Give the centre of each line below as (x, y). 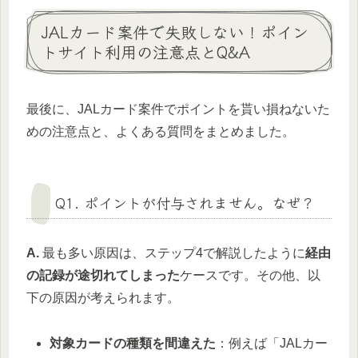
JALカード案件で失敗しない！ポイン (175, 32)
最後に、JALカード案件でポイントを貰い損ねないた (178, 109)
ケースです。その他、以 (250, 275)
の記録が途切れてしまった (103, 275)
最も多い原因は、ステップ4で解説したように (172, 253)
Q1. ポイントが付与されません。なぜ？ (185, 202)
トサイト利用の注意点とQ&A (146, 52)
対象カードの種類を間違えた (133, 343)
